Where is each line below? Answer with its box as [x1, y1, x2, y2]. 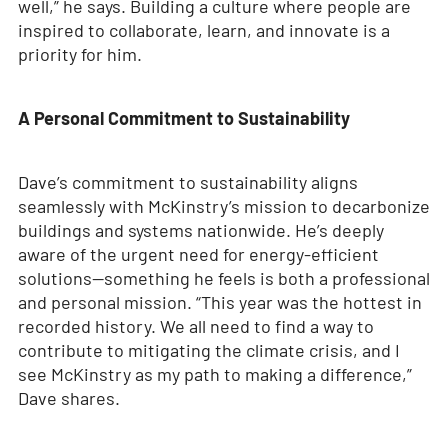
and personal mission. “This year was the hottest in [17, 291, 422, 314]
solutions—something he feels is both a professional [17, 267, 430, 290]
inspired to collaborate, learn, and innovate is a [17, 19, 390, 42]
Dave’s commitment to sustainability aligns [17, 171, 358, 194]
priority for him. [17, 43, 142, 66]
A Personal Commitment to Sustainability [17, 107, 350, 130]
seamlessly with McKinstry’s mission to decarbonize [17, 195, 430, 218]
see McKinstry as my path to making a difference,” [17, 363, 412, 386]
